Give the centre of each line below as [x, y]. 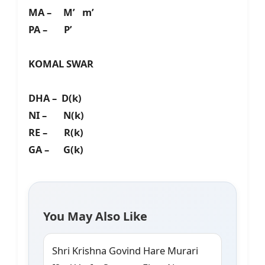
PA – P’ [50, 30]
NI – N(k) [56, 115]
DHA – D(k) [55, 98]
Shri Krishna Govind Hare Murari [125, 251]
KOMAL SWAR [61, 64]
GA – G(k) [56, 150]
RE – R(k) [56, 132]
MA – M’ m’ [61, 12]
